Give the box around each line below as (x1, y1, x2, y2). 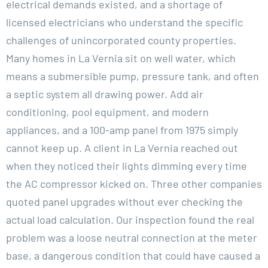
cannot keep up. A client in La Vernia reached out (6, 141, 238, 154)
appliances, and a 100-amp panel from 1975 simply (6, 123, 238, 136)
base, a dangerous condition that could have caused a (6, 248, 260, 262)
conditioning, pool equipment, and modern (6, 105, 209, 118)
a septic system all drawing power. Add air (6, 87, 203, 100)
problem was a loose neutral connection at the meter (6, 230, 257, 244)
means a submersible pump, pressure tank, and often (6, 69, 259, 83)
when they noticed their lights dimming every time (6, 159, 247, 172)
